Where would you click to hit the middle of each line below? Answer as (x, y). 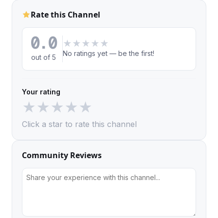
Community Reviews (62, 155)
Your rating (41, 92)
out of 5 (43, 57)
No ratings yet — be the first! (109, 53)
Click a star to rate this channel (79, 124)
